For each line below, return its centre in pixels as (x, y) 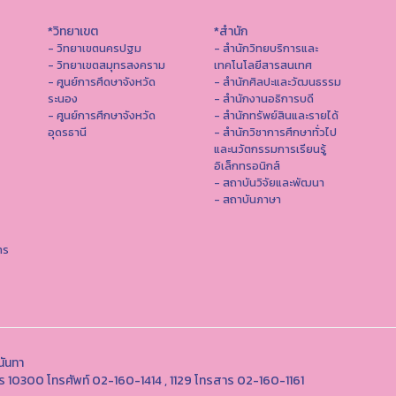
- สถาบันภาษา (247, 199)
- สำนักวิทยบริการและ (266, 48)
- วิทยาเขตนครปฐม (95, 48)
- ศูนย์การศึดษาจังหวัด (102, 82)
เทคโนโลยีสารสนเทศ (263, 65)
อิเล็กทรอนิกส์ (247, 166)
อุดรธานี (67, 132)
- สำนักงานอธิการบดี (263, 99)
